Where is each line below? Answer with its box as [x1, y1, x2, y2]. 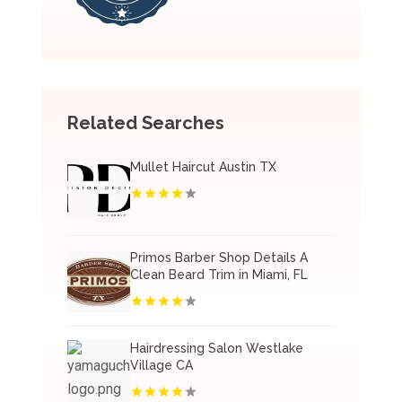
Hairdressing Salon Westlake [129, 341, 303, 355]
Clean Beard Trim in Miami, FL [129, 267, 308, 282]
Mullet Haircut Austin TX [129, 160, 276, 174]
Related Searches [66, 112, 224, 134]
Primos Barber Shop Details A [129, 250, 308, 265]
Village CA [129, 358, 193, 372]
